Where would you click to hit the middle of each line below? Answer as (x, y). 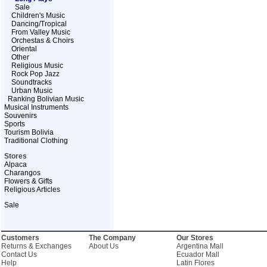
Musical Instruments (36, 107)
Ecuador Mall (198, 254)
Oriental (24, 49)
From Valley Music (41, 32)
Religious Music (37, 66)
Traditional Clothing (36, 141)
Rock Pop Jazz (35, 74)
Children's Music (38, 15)
